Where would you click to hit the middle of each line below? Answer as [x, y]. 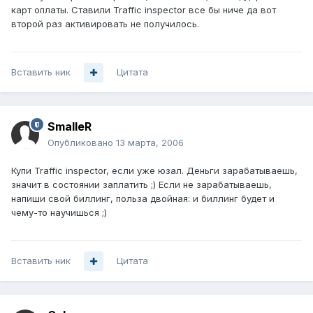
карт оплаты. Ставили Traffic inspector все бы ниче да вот [144, 10]
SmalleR [70, 127]
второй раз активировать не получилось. [105, 24]
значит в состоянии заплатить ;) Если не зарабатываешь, [141, 185]
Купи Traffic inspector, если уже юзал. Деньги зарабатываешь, [154, 171]
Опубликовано [82, 143]
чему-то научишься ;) [59, 213]
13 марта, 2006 [150, 143]
